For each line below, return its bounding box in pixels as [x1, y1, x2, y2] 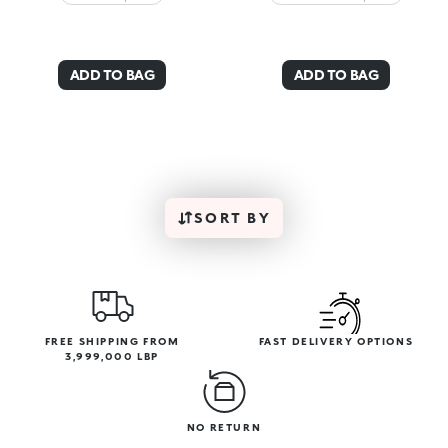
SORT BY [194, 209, 271, 227]
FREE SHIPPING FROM [44, 335, 180, 348]
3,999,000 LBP [65, 350, 159, 363]
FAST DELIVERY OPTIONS [258, 335, 414, 348]
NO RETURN [186, 421, 262, 434]
